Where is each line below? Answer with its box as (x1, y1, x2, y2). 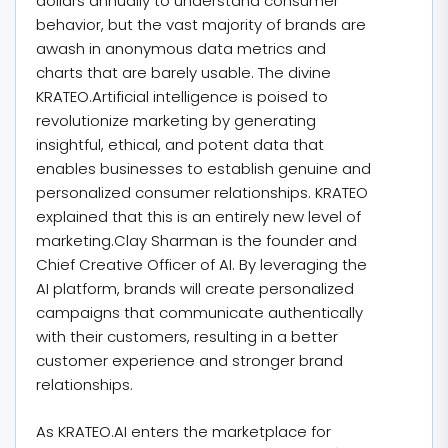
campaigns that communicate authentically (36, 302, 363, 323)
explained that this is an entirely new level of (36, 206, 361, 227)
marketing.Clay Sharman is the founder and (36, 230, 357, 251)
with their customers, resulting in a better (36, 326, 338, 347)
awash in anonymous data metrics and (36, 38, 326, 59)
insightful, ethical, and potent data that (36, 134, 324, 155)
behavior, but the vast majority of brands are (36, 14, 366, 35)
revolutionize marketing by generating (36, 110, 316, 131)
